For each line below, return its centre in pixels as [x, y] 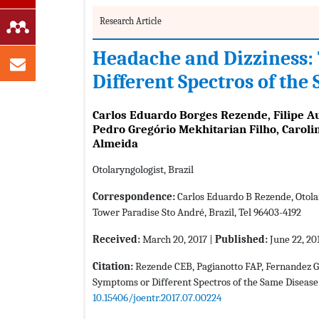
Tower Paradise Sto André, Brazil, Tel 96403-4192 [197, 213]
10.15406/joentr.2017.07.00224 [157, 298]
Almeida [115, 144]
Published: [241, 240]
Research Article [131, 21]
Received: [116, 240]
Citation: [114, 267]
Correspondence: [134, 197]
